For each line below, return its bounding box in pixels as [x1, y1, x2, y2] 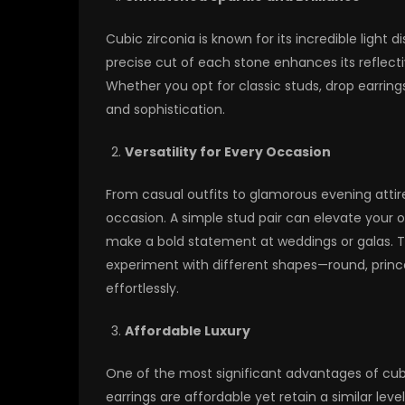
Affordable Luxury [125, 322, 250, 341]
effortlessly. [106, 279, 179, 298]
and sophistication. [106, 100, 225, 119]
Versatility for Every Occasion [125, 143, 331, 162]
